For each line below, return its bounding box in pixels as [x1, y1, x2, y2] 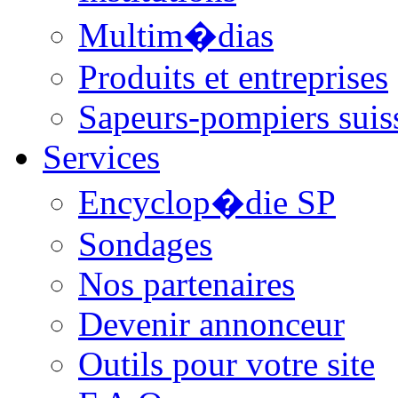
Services [43, 137, 160, 176]
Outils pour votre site [78, 344, 375, 383]
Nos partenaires [78, 264, 295, 303]
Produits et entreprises [78, 57, 388, 96]
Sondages [78, 224, 212, 263]
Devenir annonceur [78, 304, 345, 343]
